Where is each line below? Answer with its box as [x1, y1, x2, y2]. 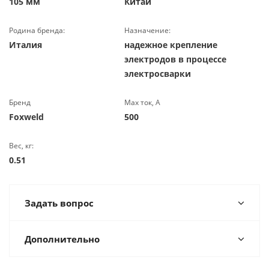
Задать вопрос [25, 197, 94, 209]
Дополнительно [25, 233, 100, 245]
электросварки [124, 68, 192, 79]
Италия [9, 39, 42, 50]
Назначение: [124, 25, 171, 35]
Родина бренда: [9, 25, 65, 35]
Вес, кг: [9, 141, 34, 151]
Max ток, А [124, 97, 161, 107]
